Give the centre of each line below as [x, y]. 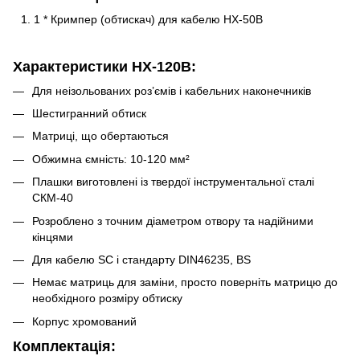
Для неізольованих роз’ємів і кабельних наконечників [172, 90]
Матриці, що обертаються [100, 136]
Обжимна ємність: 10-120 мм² [111, 159]
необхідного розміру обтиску [107, 299]
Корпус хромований [84, 321]
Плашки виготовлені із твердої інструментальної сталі [173, 182]
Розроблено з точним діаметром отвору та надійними [173, 221]
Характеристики [72, 67]
